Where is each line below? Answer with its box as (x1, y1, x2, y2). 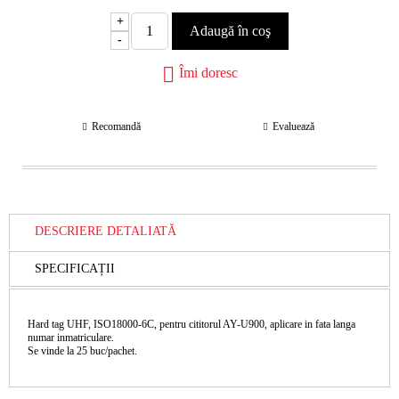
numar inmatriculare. (28, 330, 114, 344)
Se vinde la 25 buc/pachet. (28, 344, 137, 357)
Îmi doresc (178, 65, 238, 81)
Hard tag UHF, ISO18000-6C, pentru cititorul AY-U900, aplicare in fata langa (28, 317, 355, 330)
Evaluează (272, 119, 314, 133)
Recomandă (91, 119, 141, 133)
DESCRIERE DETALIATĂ (35, 224, 176, 239)
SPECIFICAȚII (35, 261, 115, 275)
